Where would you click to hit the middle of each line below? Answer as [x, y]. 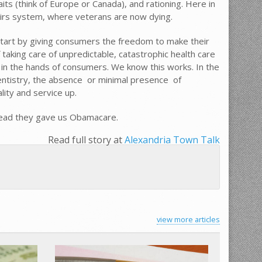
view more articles [188, 219]
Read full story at [86, 139]
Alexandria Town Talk [172, 139]
